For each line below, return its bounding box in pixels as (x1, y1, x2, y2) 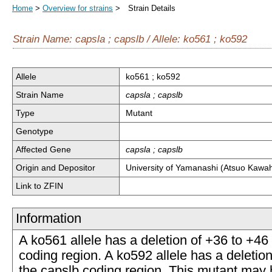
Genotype (16, 126, 53, 136)
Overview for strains (42, 4, 113, 13)
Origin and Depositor (16, 163, 95, 172)
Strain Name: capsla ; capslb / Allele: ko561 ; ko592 (13, 33, 247, 45)
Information (16, 211, 81, 226)
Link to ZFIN (16, 181, 63, 191)
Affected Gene (16, 144, 71, 154)
